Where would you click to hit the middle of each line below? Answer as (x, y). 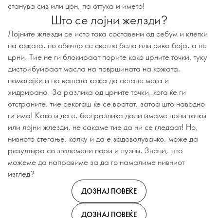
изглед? (21, 173)
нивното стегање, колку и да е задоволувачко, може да (103, 138)
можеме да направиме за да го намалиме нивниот (96, 162)
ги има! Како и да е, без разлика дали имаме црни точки (107, 115)
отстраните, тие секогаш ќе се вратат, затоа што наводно (106, 103)
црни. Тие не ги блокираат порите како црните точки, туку (108, 57)
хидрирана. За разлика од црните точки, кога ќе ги (97, 92)
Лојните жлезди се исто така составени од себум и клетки (108, 33)
